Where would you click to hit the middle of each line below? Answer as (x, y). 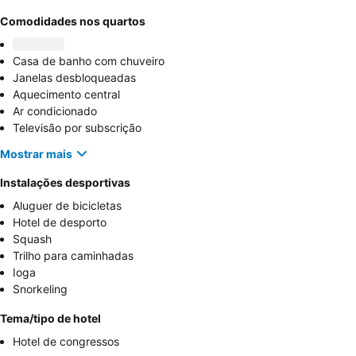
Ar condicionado (55, 111)
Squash (32, 239)
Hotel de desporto (60, 222)
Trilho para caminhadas (73, 256)
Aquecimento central (66, 95)
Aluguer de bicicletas (67, 206)
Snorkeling (40, 289)
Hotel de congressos (66, 342)
